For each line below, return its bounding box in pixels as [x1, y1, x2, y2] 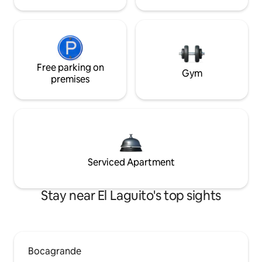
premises [51, 73, 89, 86]
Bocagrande [28, 245, 81, 258]
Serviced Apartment [87, 156, 175, 169]
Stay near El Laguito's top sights [41, 187, 221, 205]
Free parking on [36, 61, 104, 74]
